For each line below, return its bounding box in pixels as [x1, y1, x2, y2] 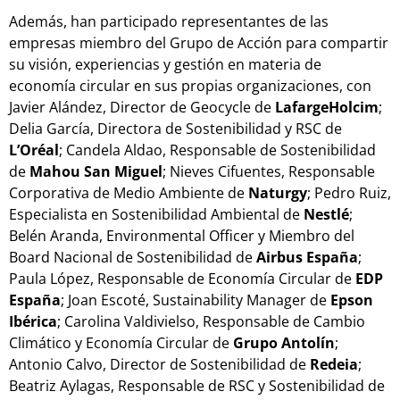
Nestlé [304, 204, 349, 224]
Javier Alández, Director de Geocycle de [9, 96, 275, 117]
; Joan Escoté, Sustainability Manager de [61, 289, 330, 310]
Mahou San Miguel [29, 161, 162, 181]
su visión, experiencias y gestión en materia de [9, 54, 321, 74]
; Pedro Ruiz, [307, 182, 391, 203]
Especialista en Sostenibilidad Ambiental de [9, 204, 304, 224]
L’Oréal [9, 139, 59, 160]
